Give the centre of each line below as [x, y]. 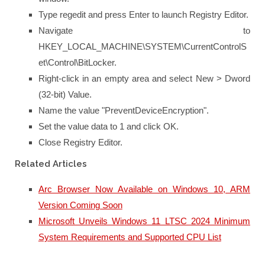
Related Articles [51, 164]
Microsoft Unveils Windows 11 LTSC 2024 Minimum [144, 221]
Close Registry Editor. [80, 143]
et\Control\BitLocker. [77, 63]
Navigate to [144, 31]
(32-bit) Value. [65, 95]
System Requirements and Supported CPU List [130, 237]
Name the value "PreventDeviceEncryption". [123, 111]
